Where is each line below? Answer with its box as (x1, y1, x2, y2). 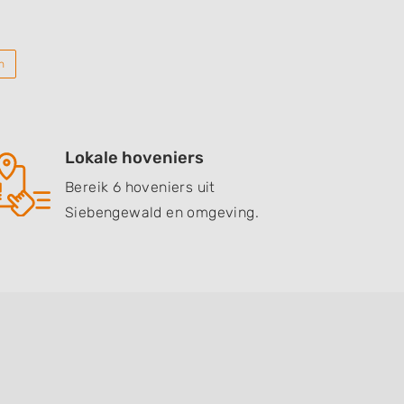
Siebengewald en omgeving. (65, 204, 259, 221)
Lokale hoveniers (65, 148, 204, 168)
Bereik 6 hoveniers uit (65, 179, 216, 196)
